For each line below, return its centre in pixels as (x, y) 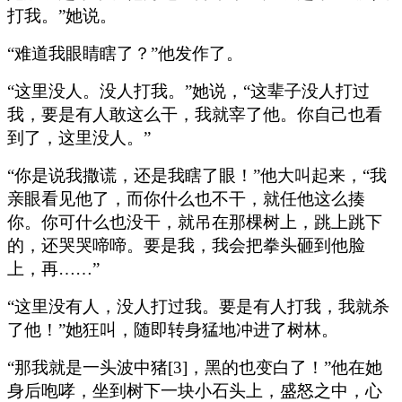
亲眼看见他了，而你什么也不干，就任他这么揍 (186, 198)
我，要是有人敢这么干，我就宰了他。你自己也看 (195, 114)
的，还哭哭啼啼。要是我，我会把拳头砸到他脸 (186, 245)
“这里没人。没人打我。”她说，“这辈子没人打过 (188, 91)
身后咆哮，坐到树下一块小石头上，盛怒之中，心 (195, 390)
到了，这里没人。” (79, 137)
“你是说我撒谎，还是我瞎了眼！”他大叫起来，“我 (197, 175)
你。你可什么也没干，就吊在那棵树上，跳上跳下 (195, 222)
